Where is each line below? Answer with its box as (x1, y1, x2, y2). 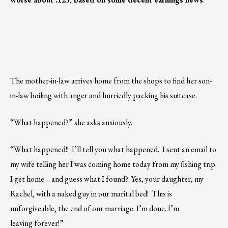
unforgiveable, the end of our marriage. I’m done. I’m (10, 203, 179, 214)
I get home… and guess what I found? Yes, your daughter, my (10, 173, 204, 184)
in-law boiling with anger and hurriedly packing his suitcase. (10, 90, 197, 101)
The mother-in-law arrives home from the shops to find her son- (10, 75, 212, 86)
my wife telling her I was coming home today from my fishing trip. (10, 158, 217, 169)
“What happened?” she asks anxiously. (10, 117, 132, 128)
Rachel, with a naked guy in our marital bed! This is (10, 188, 172, 199)
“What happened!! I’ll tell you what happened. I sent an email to (10, 144, 216, 155)
